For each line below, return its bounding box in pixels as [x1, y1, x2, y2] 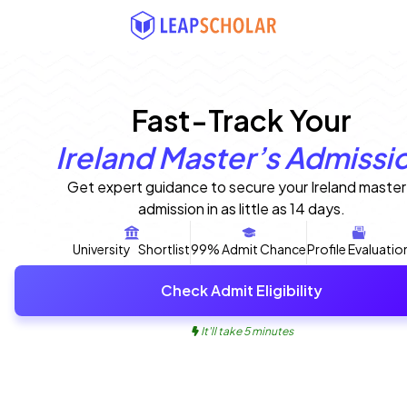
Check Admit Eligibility [161, 280, 323, 300]
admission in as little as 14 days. [138, 199, 345, 218]
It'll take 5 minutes [201, 323, 293, 338]
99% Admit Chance [191, 241, 306, 258]
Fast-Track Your [132, 102, 352, 138]
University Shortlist [73, 241, 190, 258]
